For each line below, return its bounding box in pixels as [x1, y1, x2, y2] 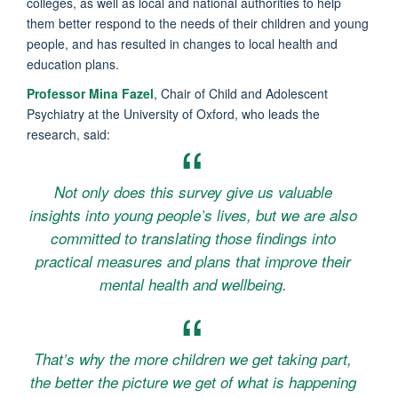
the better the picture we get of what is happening [29, 370, 356, 393]
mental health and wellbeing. [99, 273, 287, 295]
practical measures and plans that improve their [35, 250, 351, 272]
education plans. [27, 54, 119, 73]
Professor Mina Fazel [27, 84, 154, 102]
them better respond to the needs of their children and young [27, 13, 369, 32]
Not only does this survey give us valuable [53, 180, 332, 203]
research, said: [27, 124, 110, 143]
